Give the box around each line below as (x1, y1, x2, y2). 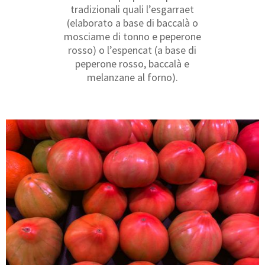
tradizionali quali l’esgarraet (70, 2, 195, 16)
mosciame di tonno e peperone (63, 29, 201, 43)
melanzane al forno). (86, 70, 178, 84)
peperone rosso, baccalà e (75, 56, 190, 70)
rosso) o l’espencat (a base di (68, 43, 197, 57)
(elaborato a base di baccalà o (66, 15, 198, 30)
